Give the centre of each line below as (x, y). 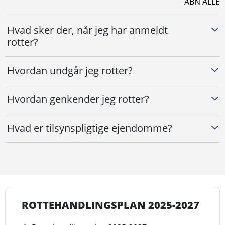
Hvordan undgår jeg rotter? (70, 71)
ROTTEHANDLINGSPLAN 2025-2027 (110, 205)
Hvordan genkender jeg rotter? (78, 99)
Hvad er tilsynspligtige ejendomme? (90, 128)
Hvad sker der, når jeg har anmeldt (87, 30)
